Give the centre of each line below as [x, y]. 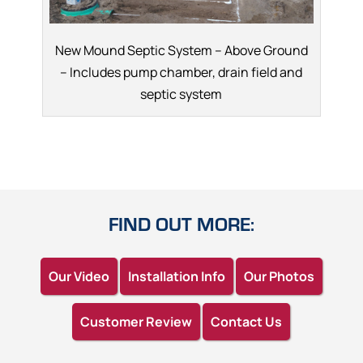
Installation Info [176, 277]
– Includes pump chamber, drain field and [181, 73]
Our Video [79, 277]
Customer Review [137, 322]
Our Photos [279, 277]
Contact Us [247, 322]
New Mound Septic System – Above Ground [181, 51]
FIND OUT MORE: [181, 224]
